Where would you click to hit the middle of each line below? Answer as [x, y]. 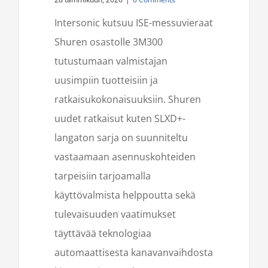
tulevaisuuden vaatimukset [115, 214]
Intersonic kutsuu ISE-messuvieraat [134, 22]
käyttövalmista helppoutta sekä [125, 195]
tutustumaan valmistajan [111, 61]
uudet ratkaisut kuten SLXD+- [120, 118]
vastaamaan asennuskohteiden [125, 156]
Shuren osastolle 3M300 [109, 42]
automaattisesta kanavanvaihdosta [134, 252]
